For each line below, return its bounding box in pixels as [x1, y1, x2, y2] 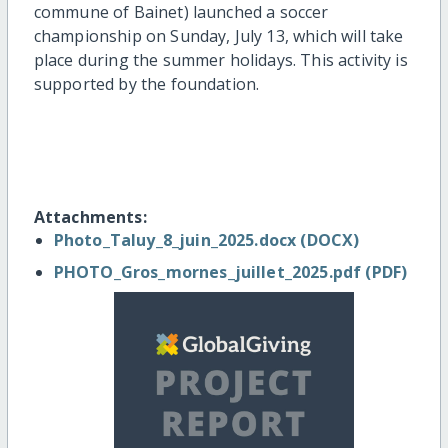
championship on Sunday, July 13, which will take [33, 25, 404, 48]
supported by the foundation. [33, 73, 260, 96]
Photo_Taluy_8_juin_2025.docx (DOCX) [53, 229, 360, 252]
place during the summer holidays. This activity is [33, 49, 408, 72]
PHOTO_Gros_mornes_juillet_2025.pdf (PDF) [53, 261, 408, 284]
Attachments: [33, 206, 147, 229]
